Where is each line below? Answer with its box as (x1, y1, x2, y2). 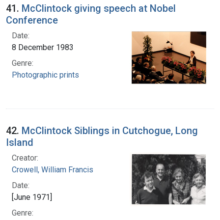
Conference (6, 14, 58, 26)
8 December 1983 (12, 42, 74, 52)
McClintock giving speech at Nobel (22, 2, 176, 14)
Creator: (12, 153, 38, 163)
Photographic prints (12, 70, 79, 80)
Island (6, 136, 33, 148)
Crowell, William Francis (12, 165, 93, 174)
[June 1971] (12, 192, 52, 202)
